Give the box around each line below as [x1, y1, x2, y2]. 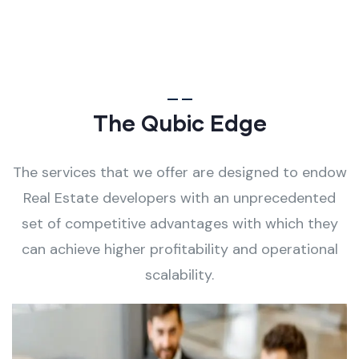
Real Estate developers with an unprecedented [23, 188, 336, 208]
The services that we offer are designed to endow [12, 162, 347, 182]
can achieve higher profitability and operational [21, 239, 338, 259]
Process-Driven [119, 337, 240, 357]
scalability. [145, 264, 214, 284]
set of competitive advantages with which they [21, 213, 338, 233]
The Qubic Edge [92, 108, 267, 136]
